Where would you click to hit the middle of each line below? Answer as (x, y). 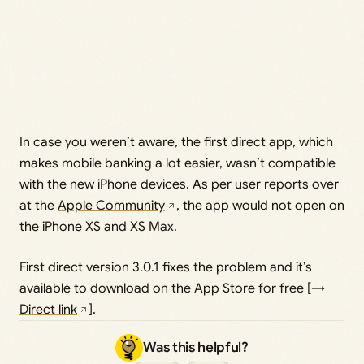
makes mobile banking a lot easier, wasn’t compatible (178, 163)
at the (39, 206)
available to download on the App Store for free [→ (172, 288)
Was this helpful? (196, 347)
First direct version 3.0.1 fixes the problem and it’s (166, 267)
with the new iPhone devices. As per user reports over (179, 184)
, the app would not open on (260, 206)
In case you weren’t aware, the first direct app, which (176, 142)
